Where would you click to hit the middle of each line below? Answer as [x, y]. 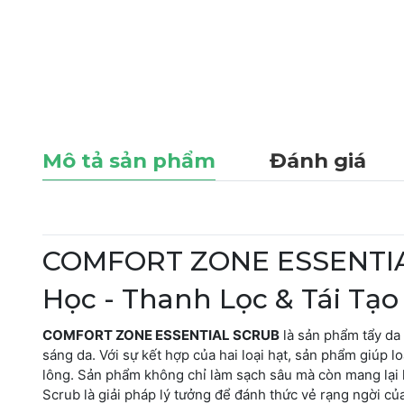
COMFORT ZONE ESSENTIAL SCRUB [161, 335]
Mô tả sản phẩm [129, 161]
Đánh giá [318, 161]
